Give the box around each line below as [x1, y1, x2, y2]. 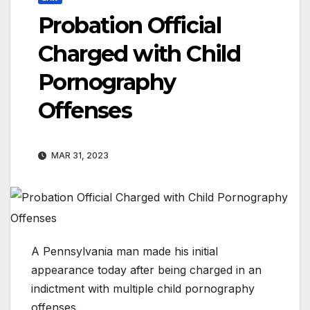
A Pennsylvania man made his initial [31, 244, 218, 259]
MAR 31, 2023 [49, 150, 109, 161]
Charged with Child [38, 40, 241, 68]
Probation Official [38, 12, 221, 39]
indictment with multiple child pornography [31, 282, 255, 296]
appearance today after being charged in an [31, 263, 262, 277]
